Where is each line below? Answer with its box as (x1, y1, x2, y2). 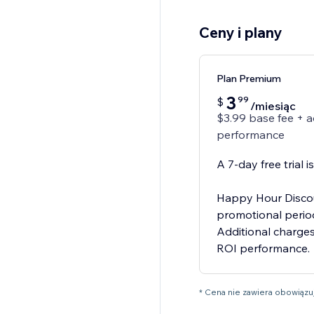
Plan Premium (216, 72, 281, 86)
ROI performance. (216, 241, 310, 256)
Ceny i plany (198, 23, 282, 42)
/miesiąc (250, 99, 296, 114)
